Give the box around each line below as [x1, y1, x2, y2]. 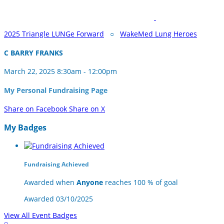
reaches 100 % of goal [103, 177, 178, 187]
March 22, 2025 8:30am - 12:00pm [4, 66, 117, 76]
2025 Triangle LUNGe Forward [4, 29, 104, 38]
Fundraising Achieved [24, 160, 89, 168]
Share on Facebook [4, 104, 67, 114]
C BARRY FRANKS [4, 47, 63, 57]
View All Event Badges [4, 210, 77, 220]
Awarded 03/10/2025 [24, 193, 93, 203]
